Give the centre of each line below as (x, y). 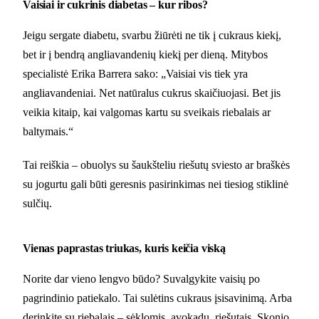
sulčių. (37, 204)
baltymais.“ (48, 132)
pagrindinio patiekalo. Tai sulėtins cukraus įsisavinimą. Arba (157, 298)
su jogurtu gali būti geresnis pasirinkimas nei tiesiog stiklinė (156, 184)
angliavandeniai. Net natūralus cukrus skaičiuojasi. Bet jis (152, 93)
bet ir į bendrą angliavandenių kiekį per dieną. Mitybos (145, 55)
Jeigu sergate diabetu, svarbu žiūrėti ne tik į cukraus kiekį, (152, 36)
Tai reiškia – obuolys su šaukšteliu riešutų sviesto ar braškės (156, 165)
